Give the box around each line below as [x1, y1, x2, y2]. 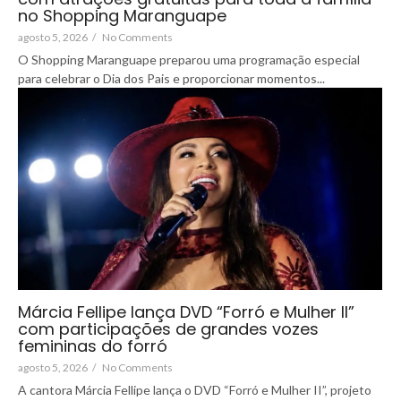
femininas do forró [18, 334, 167, 357]
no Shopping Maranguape [18, 4, 226, 27]
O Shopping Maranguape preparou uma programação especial [18, 51, 360, 67]
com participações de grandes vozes [18, 317, 319, 340]
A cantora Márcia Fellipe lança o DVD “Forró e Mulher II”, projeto [18, 381, 371, 397]
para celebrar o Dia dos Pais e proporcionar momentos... [18, 70, 325, 86]
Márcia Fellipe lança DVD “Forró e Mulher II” [18, 300, 354, 323]
